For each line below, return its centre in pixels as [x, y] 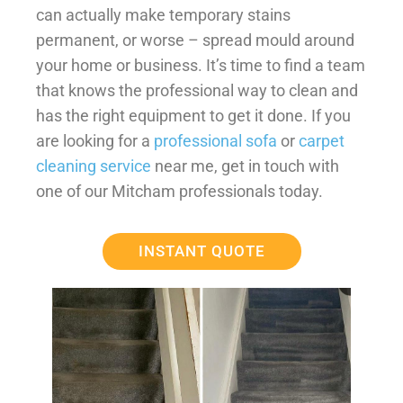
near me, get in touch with [245, 166]
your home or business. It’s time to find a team [201, 66]
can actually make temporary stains [163, 15]
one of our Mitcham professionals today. [179, 192]
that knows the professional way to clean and [197, 91]
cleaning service [94, 166]
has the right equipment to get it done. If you [193, 116]
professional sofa [215, 141]
